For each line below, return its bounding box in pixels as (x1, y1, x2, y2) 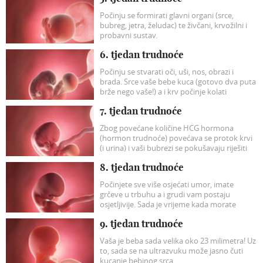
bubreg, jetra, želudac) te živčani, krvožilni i (99, 19, 247, 31)
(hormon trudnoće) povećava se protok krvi (99, 132, 252, 143)
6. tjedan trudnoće (99, 48, 184, 60)
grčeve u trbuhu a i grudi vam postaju (99, 188, 230, 200)
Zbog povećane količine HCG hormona (99, 122, 234, 133)
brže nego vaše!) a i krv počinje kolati (99, 86, 227, 97)
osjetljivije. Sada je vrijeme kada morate (99, 198, 236, 210)
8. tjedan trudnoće (99, 160, 184, 173)
